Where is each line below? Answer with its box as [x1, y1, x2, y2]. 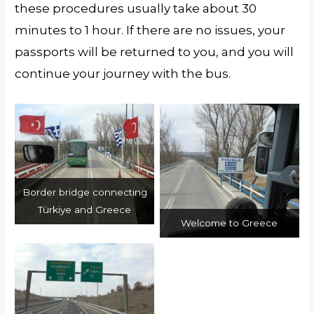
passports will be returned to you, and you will [15, 45, 294, 60]
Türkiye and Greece [38, 204, 132, 216]
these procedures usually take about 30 [15, 1, 257, 16]
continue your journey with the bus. [15, 67, 231, 81]
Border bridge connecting [22, 186, 147, 198]
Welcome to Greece [181, 217, 278, 228]
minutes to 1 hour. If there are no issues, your [15, 23, 286, 38]
